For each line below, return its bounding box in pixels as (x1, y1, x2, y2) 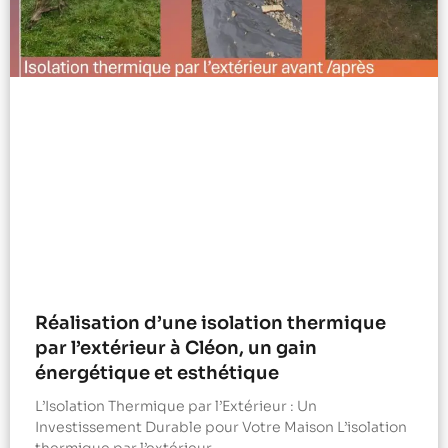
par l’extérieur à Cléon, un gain (35, 337, 317, 360)
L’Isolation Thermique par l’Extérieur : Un (35, 397, 317, 416)
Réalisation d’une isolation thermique (35, 312, 386, 335)
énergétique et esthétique (35, 362, 279, 385)
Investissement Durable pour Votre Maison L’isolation (35, 418, 407, 437)
